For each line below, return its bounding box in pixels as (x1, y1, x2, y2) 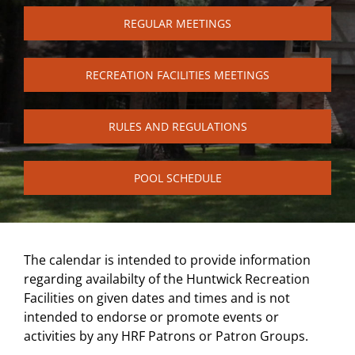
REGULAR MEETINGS (124, 16, 231, 32)
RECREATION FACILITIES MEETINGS (86, 67, 269, 83)
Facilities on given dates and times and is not (24, 289, 290, 307)
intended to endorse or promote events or (24, 308, 279, 326)
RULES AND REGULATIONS (108, 119, 247, 135)
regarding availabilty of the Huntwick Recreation (24, 270, 310, 288)
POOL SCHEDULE (133, 170, 222, 186)
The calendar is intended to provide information (24, 251, 311, 269)
